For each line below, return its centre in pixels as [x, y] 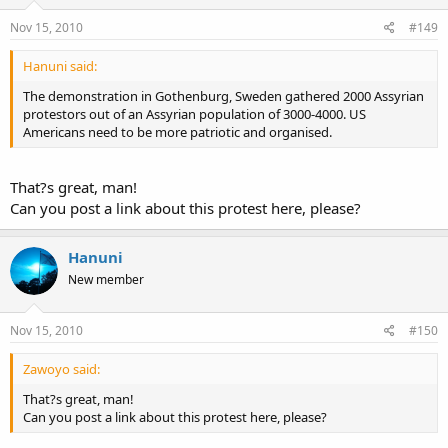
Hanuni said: [60, 66]
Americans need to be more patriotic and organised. [177, 132]
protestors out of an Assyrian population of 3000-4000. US [194, 114]
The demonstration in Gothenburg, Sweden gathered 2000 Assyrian [223, 96]
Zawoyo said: [61, 369]
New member [106, 279]
